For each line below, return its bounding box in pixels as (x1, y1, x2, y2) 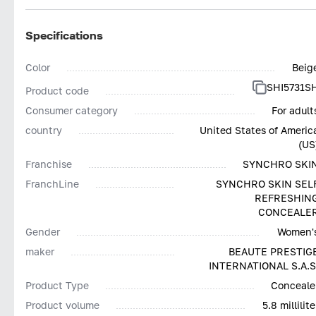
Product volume (25, 298, 99, 311)
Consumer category (25, 104, 118, 116)
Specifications (25, 28, 103, 42)
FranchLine (25, 177, 79, 190)
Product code (25, 84, 89, 97)
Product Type (25, 279, 89, 291)
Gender (25, 225, 60, 238)
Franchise (25, 157, 72, 170)
